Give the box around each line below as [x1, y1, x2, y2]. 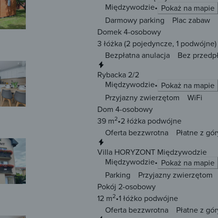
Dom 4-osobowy [97, 104, 153, 115]
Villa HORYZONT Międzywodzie [97, 146, 207, 158]
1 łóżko [119, 193, 142, 204]
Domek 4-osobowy [97, 26, 161, 37]
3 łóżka [97, 38, 122, 49]
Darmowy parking [105, 15, 164, 26]
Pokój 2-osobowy [97, 181, 156, 192]
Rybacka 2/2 [97, 69, 139, 80]
